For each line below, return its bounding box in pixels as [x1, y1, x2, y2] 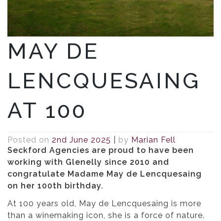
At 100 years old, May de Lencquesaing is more [7, 199, 201, 209]
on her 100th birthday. [7, 181, 104, 191]
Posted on [7, 135, 52, 145]
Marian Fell [131, 135, 176, 145]
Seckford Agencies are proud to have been [7, 146, 194, 155]
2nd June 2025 [52, 135, 111, 145]
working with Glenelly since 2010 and [7, 157, 169, 167]
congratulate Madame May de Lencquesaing [7, 169, 202, 179]
